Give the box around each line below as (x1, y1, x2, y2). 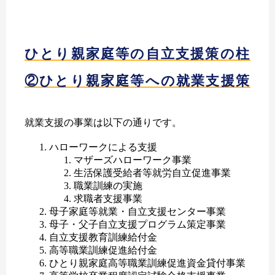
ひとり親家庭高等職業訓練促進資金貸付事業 (49, 257, 246, 268)
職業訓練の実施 (74, 180, 142, 191)
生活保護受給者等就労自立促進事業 (74, 167, 231, 178)
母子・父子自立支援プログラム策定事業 (49, 219, 226, 230)
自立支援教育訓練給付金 (49, 231, 157, 242)
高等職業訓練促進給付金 (49, 244, 157, 255)
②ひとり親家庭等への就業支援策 (25, 72, 250, 88)
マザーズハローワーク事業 (74, 154, 192, 165)
